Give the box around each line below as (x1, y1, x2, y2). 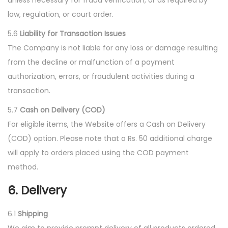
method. (8, 162, 38, 172)
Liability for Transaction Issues (20, 28, 126, 39)
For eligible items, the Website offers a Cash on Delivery (8, 119, 206, 129)
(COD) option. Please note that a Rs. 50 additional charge (8, 133, 212, 144)
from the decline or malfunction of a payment (8, 57, 175, 67)
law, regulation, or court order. (8, 9, 113, 19)
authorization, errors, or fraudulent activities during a (8, 71, 194, 81)
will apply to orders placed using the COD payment (8, 148, 189, 158)
